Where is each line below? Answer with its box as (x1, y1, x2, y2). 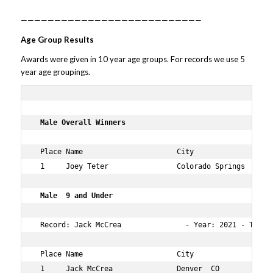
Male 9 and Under (35, 191, 121, 200)
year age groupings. (20, 67, 90, 77)
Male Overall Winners (35, 118, 138, 127)
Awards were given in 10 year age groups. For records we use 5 (20, 54, 245, 65)
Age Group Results (20, 35, 94, 45)
